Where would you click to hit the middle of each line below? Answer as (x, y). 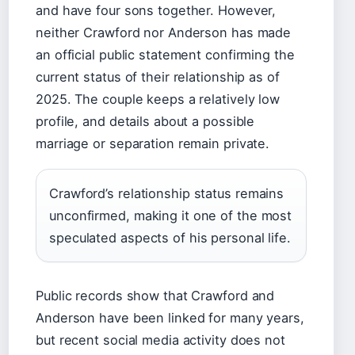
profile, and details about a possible (145, 121)
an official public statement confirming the (165, 55)
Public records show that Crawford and (155, 296)
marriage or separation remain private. (153, 143)
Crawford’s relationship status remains (167, 193)
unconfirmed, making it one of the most (171, 216)
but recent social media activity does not (160, 340)
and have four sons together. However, (156, 10)
